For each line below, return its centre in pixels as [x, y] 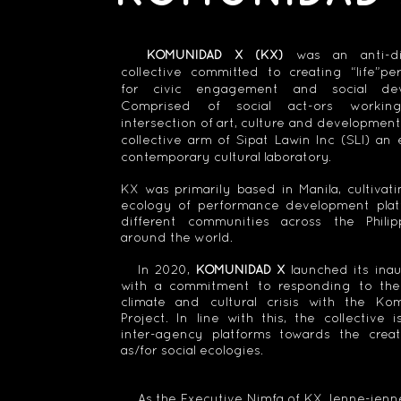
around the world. [177, 237]
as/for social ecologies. [194, 350]
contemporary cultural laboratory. [228, 157]
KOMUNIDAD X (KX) [209, 55]
